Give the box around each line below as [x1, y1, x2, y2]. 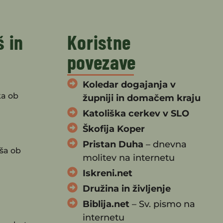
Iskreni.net [82, 167, 132, 179]
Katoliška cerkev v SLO [82, 108, 189, 119]
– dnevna [143, 138, 187, 150]
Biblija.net [82, 198, 129, 210]
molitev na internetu [82, 152, 175, 163]
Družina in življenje [82, 183, 171, 194]
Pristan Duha [82, 138, 143, 150]
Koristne [67, 29, 131, 54]
